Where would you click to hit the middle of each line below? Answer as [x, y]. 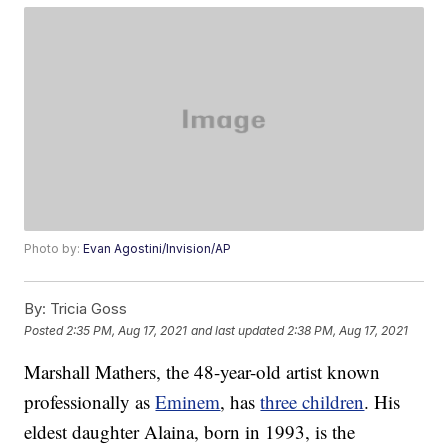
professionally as [90, 402]
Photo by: [54, 249]
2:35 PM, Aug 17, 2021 [127, 330]
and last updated [238, 330]
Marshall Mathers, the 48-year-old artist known [202, 372]
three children [312, 402]
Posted [45, 330]
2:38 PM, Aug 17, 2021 [348, 330]
